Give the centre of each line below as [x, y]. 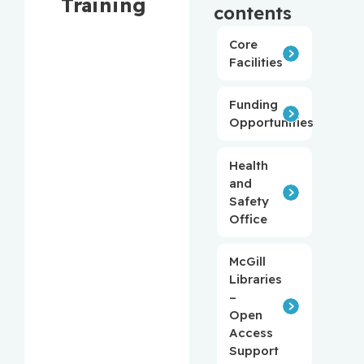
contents [253, 13]
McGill [248, 262]
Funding [254, 105]
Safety [249, 201]
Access [251, 333]
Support [254, 351]
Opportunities [272, 123]
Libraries [256, 279]
